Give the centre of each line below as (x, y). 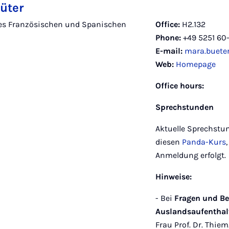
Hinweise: (174, 177)
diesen (169, 142)
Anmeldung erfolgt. (191, 155)
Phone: (168, 38)
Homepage (196, 64)
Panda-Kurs (204, 142)
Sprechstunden (185, 107)
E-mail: (169, 51)
